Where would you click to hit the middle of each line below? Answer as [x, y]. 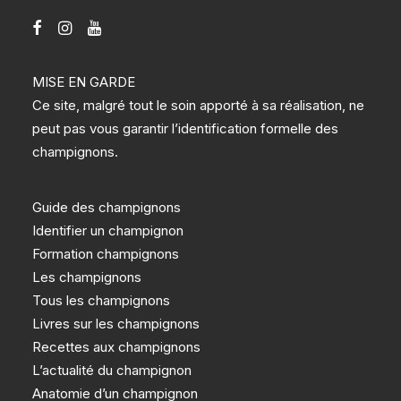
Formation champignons [106, 254]
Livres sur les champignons [116, 324]
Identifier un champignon [108, 230]
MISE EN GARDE [84, 82]
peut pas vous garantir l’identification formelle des [185, 128]
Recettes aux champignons [116, 347]
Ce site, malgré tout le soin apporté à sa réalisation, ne [198, 105]
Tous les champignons [101, 300]
